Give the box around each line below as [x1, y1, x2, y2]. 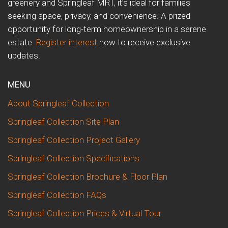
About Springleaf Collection [8, 98, 109, 108]
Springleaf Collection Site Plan [8, 116, 119, 127]
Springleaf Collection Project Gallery [8, 134, 140, 145]
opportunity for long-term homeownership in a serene [8, 23, 206, 34]
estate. [8, 37, 36, 47]
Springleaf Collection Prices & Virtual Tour [8, 208, 161, 218]
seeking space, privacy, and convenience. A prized [8, 10, 190, 21]
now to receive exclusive [97, 37, 190, 47]
